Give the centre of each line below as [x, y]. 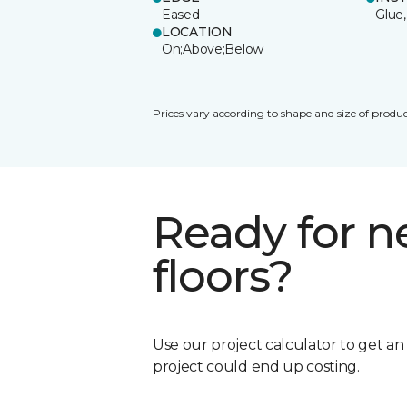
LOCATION [197, 31]
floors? [223, 276]
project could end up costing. [256, 366]
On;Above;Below [213, 49]
